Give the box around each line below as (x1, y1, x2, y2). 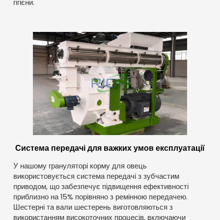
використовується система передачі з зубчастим (13, 171, 179, 182)
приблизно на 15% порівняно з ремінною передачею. (13, 192, 188, 202)
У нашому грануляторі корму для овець (13, 161, 147, 171)
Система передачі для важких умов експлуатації (15, 142, 205, 154)
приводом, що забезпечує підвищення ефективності (13, 182, 189, 192)
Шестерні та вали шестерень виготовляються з (13, 202, 173, 213)
